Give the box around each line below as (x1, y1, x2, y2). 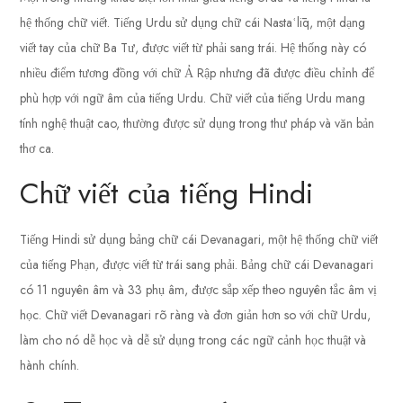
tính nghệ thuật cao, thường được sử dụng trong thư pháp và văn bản (20, 114, 375, 133)
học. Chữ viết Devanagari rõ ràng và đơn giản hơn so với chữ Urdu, (20, 306, 372, 325)
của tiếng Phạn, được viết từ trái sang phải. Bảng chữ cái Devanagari (20, 255, 374, 274)
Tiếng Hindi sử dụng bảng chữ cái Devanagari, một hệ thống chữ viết (20, 230, 379, 249)
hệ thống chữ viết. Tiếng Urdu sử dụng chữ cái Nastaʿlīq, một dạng (20, 13, 366, 32)
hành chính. (20, 356, 80, 375)
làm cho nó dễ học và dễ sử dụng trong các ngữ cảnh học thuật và (20, 331, 367, 350)
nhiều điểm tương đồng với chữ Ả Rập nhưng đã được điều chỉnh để (20, 64, 375, 83)
